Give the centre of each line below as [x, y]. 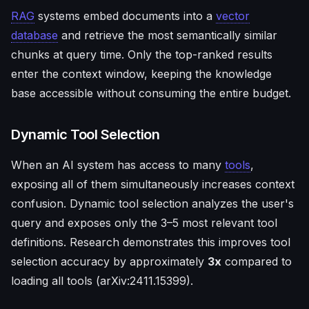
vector [233, 16]
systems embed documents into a [125, 16]
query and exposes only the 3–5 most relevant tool [144, 223]
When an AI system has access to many [118, 165]
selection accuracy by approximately [109, 261]
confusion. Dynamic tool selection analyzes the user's [152, 203]
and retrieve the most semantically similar [168, 35]
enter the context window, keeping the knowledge [141, 74]
